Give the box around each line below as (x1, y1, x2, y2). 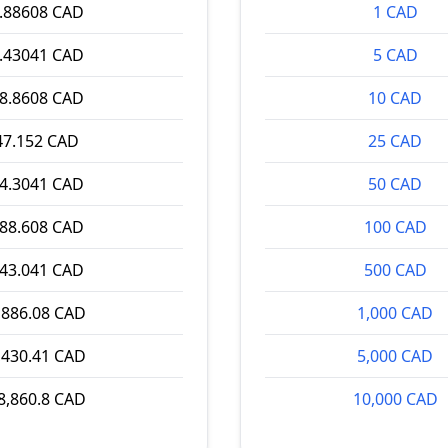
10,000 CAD (352, 388, 438, 410)
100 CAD (363, 216, 427, 238)
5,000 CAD (357, 345, 433, 367)
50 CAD (368, 173, 422, 195)
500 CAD (363, 259, 427, 281)
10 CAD (368, 87, 422, 109)
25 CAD (368, 130, 422, 152)
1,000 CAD (357, 302, 433, 324)
